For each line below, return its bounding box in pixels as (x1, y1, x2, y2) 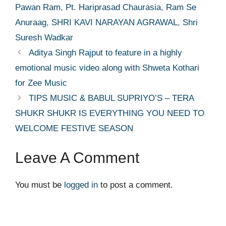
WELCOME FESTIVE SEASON (15, 123, 133, 133)
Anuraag (15, 17, 46, 27)
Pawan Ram (15, 2, 61, 12)
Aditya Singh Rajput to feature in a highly (29, 47, 183, 58)
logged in (64, 180, 98, 190)
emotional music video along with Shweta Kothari (15, 63, 199, 73)
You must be (15, 180, 64, 190)
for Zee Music (15, 78, 67, 88)
